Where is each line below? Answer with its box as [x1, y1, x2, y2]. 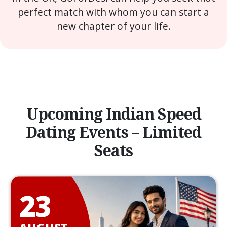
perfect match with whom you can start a [18, 5, 209, 19]
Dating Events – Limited [26, 124, 201, 142]
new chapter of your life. [56, 19, 171, 33]
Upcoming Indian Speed [26, 105, 201, 124]
